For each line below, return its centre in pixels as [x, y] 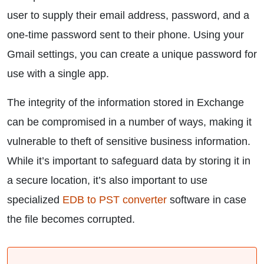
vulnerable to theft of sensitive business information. [129, 141]
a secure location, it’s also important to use [107, 180]
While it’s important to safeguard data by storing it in [129, 161]
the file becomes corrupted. [71, 219]
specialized [35, 200]
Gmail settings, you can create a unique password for [132, 54]
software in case [207, 200]
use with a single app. [58, 74]
